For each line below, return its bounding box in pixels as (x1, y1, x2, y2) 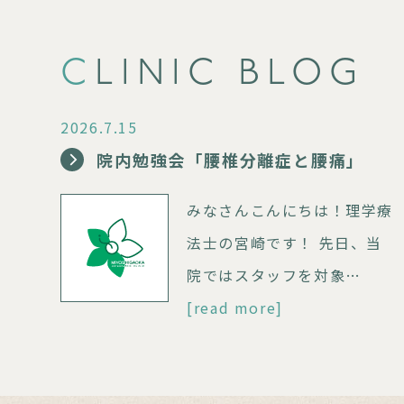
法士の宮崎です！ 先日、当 (187, 232, 382, 254)
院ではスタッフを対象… (187, 264, 362, 287)
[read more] (187, 297, 283, 319)
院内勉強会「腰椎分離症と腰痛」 (96, 148, 365, 172)
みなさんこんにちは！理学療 (187, 199, 393, 222)
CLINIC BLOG (95, 57, 365, 94)
